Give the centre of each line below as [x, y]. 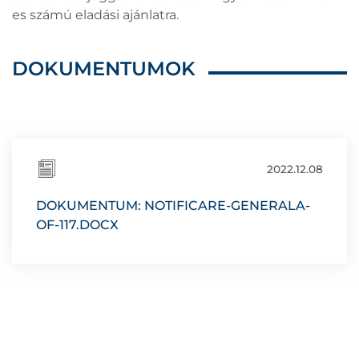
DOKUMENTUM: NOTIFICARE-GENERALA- [173, 206]
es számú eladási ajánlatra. [95, 15]
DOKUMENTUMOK [104, 69]
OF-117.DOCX [77, 225]
